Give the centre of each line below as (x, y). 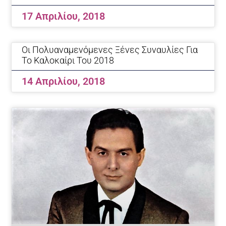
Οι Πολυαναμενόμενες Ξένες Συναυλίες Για (110, 49)
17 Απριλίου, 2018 (64, 16)
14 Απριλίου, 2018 (64, 81)
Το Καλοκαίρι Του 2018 (68, 60)
